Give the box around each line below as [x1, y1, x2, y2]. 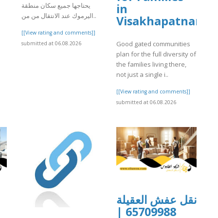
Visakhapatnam [116, 13, 206, 29]
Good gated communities [116, 39, 190, 48]
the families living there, [116, 59, 186, 69]
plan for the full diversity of [116, 49, 196, 58]
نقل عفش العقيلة [116, 192, 197, 208]
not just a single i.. [116, 70, 168, 79]
